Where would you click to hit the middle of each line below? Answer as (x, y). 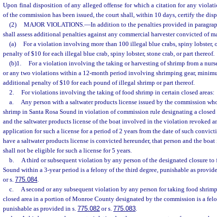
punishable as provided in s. (40, 209)
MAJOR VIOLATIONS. (54, 25)
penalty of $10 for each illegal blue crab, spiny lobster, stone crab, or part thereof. (109, 54)
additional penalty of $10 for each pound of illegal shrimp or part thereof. (99, 83)
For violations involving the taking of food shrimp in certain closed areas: (118, 93)
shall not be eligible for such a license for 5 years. (67, 151)
